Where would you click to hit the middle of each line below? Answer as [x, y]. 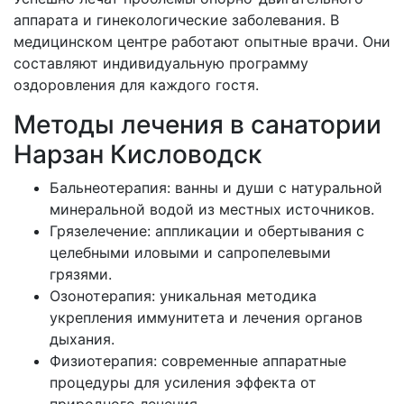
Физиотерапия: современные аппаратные [198, 360]
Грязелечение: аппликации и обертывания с [207, 230]
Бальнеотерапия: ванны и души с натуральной [216, 187]
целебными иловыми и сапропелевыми [190, 252]
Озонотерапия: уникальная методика [183, 295]
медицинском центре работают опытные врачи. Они [202, 41]
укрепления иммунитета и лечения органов [206, 317]
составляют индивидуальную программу [161, 63]
